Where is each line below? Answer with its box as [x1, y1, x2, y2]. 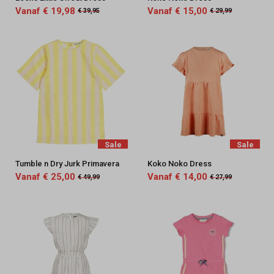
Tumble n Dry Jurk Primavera [15, 159, 119, 169]
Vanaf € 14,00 [147, 171, 207, 183]
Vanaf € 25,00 [15, 171, 75, 183]
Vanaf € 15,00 [147, 5, 207, 17]
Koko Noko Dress [147, 159, 212, 169]
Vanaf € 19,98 [15, 5, 75, 17]
